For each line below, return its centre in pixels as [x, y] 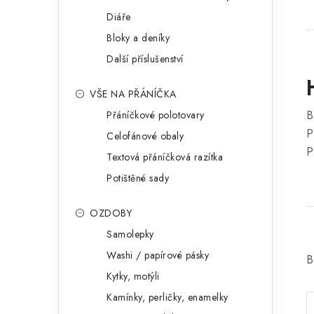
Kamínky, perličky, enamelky [168, 297]
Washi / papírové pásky [158, 255]
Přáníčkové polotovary [156, 115]
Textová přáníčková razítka [165, 157]
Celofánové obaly [145, 136]
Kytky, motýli [133, 276]
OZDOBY [111, 213]
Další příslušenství [145, 59]
